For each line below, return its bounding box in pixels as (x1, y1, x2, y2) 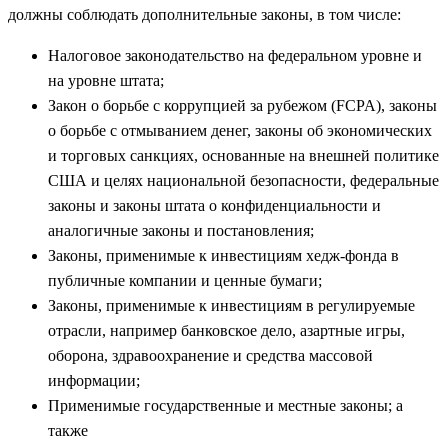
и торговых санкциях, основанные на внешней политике (48, 147, 439, 165)
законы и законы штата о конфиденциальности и (48, 197, 381, 215)
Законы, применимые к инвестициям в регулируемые (48, 297, 415, 315)
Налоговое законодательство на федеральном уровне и (48, 47, 422, 65)
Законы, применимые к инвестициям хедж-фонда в (48, 247, 399, 265)
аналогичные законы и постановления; (48, 222, 314, 240)
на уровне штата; (48, 72, 164, 90)
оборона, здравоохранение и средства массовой (48, 347, 373, 365)
